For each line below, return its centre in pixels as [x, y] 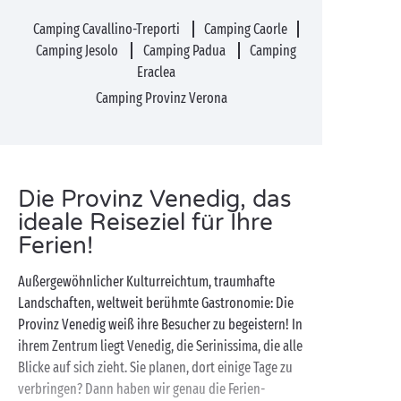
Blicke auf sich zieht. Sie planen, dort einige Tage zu [155, 367]
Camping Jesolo [79, 51]
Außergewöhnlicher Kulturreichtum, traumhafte [146, 282]
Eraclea [156, 72]
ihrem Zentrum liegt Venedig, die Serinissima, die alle [160, 346]
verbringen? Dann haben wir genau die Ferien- [141, 389]
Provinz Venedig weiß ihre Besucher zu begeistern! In [160, 324]
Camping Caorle [246, 29]
